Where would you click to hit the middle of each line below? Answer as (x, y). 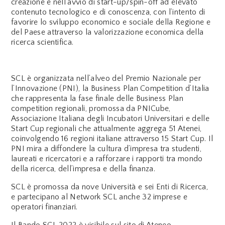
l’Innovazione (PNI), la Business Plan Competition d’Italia (110, 88)
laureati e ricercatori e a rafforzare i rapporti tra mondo (107, 158)
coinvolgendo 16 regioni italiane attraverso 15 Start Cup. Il (112, 138)
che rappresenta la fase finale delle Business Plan (97, 98)
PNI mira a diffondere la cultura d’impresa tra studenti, (106, 148)
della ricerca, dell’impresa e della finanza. (83, 168)
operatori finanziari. (44, 207)
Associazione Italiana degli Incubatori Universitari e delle (110, 118)
